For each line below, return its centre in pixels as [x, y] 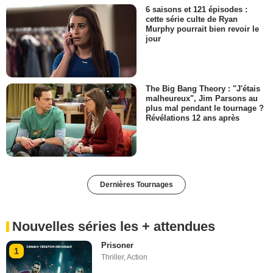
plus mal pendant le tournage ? [205, 108]
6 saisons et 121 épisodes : [197, 9]
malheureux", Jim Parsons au [202, 99]
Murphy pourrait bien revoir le [202, 29]
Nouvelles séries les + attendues [114, 227]
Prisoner [118, 246]
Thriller [113, 257]
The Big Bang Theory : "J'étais [203, 89]
